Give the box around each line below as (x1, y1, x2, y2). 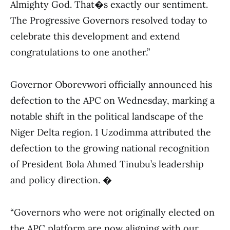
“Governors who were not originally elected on (10, 206, 215, 218)
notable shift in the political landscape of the (10, 110, 203, 122)
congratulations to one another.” (10, 46, 150, 58)
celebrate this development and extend (10, 30, 180, 42)
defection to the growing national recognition (10, 142, 209, 154)
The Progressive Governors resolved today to (10, 14, 207, 26)
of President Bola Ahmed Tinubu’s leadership (10, 158, 204, 170)
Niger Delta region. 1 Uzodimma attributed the (10, 126, 211, 138)
